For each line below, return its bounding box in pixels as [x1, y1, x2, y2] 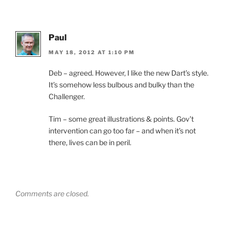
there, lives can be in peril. [49, 138, 131, 147]
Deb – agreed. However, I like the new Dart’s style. [49, 68, 209, 77]
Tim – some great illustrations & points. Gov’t [49, 114, 194, 123]
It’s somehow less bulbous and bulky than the [49, 80, 194, 89]
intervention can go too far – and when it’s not [49, 126, 196, 135]
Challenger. [49, 91, 85, 101]
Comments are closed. [15, 189, 89, 198]
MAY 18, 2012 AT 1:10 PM [49, 49, 135, 55]
